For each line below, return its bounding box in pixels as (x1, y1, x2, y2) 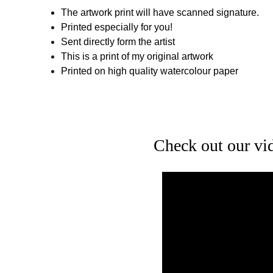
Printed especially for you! (61, 22, 172, 32)
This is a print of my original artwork (61, 51, 213, 62)
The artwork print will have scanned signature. (61, 7, 259, 18)
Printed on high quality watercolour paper (61, 66, 238, 76)
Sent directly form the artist (61, 37, 175, 47)
